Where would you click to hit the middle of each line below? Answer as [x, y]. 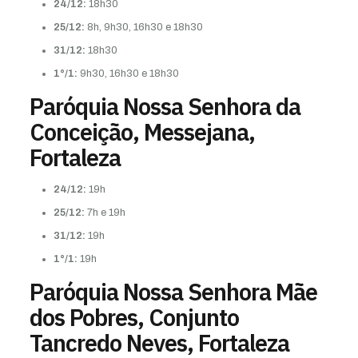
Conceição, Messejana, [142, 131]
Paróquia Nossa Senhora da [165, 106]
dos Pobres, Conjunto [134, 317]
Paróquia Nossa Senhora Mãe [173, 291]
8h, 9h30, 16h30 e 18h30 [145, 27]
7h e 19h [105, 212]
